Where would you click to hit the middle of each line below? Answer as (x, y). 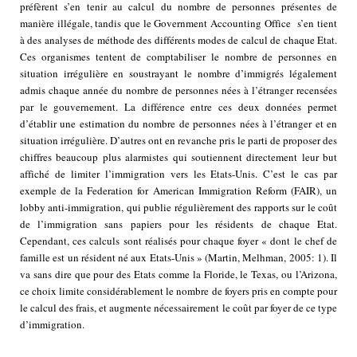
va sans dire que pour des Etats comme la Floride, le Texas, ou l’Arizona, (178, 275)
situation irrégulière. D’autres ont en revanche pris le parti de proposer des (178, 141)
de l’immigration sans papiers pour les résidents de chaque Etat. (178, 224)
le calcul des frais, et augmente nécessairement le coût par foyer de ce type (178, 308)
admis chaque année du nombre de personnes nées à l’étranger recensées (178, 90)
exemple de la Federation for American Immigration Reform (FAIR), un (178, 191)
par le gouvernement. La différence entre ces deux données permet (178, 107)
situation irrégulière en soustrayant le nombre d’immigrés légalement (178, 74)
